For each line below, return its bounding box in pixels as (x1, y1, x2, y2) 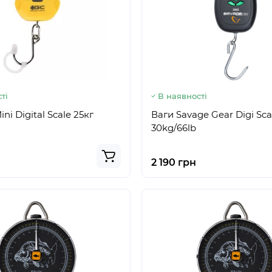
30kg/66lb (151, 122, 196, 134)
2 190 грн (151, 157, 196, 168)
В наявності (158, 91, 207, 101)
